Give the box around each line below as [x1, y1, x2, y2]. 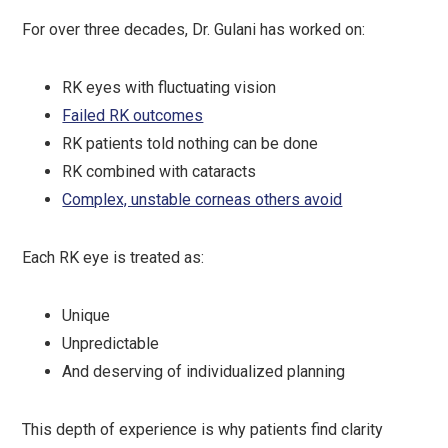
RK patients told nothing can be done [62, 134, 319, 153]
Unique [62, 306, 111, 325]
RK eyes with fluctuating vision [62, 78, 277, 97]
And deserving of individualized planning [62, 362, 346, 381]
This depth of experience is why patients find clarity [22, 420, 384, 439]
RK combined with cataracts [62, 162, 257, 181]
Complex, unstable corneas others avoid [62, 190, 343, 209]
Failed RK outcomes [62, 106, 204, 125]
